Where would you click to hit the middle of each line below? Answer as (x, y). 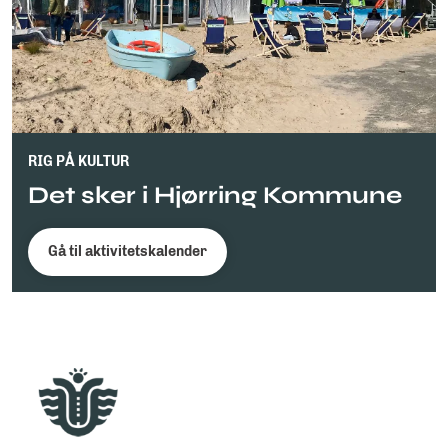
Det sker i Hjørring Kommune (215, 195)
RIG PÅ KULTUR (78, 161)
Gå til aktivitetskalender (127, 251)
